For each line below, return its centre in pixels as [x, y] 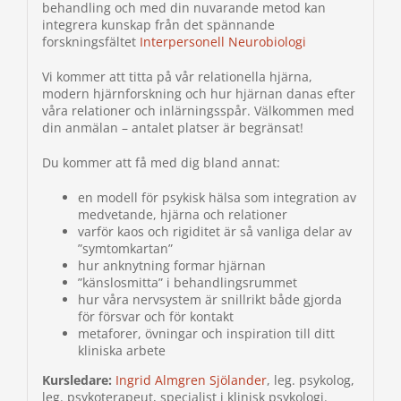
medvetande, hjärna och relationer [182, 215]
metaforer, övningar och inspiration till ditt [206, 334]
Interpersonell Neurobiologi [222, 42]
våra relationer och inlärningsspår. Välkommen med [198, 111]
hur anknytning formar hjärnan [171, 266]
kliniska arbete [121, 351]
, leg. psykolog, [310, 380]
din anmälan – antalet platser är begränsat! [172, 128]
